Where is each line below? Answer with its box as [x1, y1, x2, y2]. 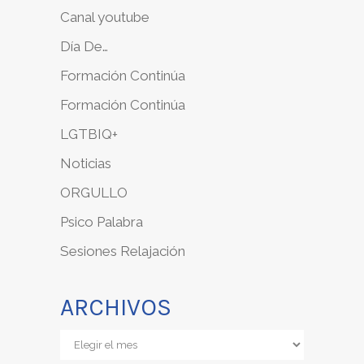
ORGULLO [60, 184, 128, 201]
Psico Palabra [60, 213, 143, 230]
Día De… [60, 37, 108, 54]
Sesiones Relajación [60, 242, 185, 259]
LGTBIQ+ [60, 125, 118, 142]
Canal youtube [60, 8, 149, 25]
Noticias [60, 154, 111, 171]
